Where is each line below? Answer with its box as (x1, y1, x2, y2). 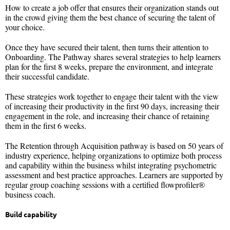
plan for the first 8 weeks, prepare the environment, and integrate (5, 61, 213, 72)
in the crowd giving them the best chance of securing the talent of (5, 11, 215, 23)
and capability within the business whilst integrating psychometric (5, 159, 217, 170)
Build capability (5, 209, 57, 219)
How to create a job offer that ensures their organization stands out (5, 2, 219, 13)
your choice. (5, 21, 45, 32)
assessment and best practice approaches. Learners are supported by (5, 169, 223, 180)
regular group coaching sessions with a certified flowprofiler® (5, 179, 205, 190)
